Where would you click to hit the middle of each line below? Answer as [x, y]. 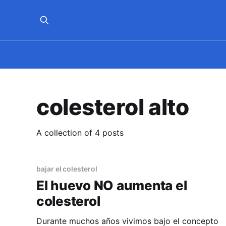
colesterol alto [113, 107]
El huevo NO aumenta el [112, 186]
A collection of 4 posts [80, 133]
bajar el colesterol [67, 169]
